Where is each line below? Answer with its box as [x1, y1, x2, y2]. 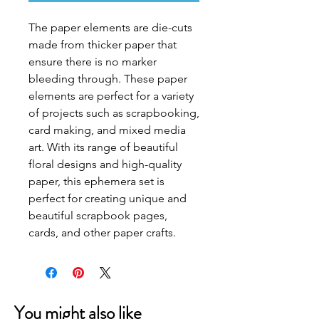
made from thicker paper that [28, 38, 177, 51]
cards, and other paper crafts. [28, 226, 176, 239]
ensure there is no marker [28, 55, 157, 68]
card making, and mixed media [28, 123, 186, 137]
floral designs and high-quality [28, 157, 182, 171]
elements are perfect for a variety [28, 89, 194, 103]
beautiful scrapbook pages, [28, 209, 167, 222]
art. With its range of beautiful [28, 140, 178, 154]
